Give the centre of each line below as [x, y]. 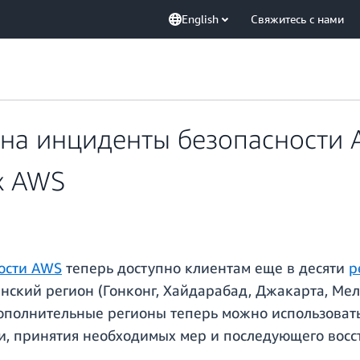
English [200, 19]
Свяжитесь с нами [297, 19]
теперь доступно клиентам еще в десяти [205, 268]
